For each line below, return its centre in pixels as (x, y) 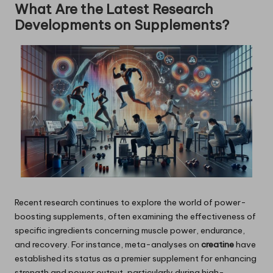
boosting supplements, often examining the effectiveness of (135, 216)
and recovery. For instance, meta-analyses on (108, 244)
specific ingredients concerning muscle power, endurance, (130, 230)
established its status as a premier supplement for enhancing (136, 258)
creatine (218, 244)
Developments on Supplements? (122, 25)
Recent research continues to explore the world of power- (130, 202)
